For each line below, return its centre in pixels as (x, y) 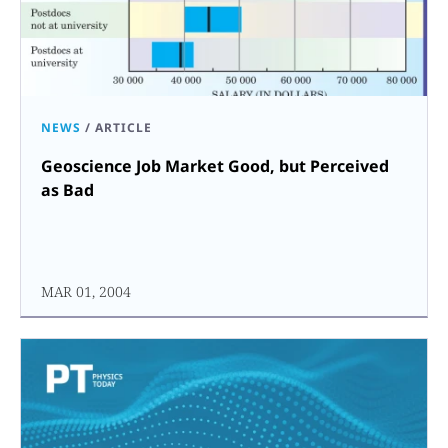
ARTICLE (123, 127)
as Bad (67, 189)
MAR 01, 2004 (86, 291)
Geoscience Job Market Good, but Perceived (215, 165)
